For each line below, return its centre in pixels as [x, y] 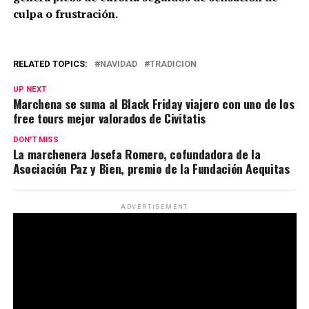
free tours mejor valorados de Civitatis [109, 118]
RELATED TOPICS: [50, 63]
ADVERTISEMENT [154, 207]
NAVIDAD [118, 63]
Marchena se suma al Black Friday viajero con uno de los [153, 103]
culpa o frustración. [65, 13]
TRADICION [173, 63]
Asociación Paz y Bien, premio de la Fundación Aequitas [151, 168]
